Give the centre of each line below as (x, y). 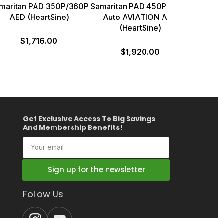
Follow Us (43, 194)
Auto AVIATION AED (140, 17)
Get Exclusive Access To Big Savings (89, 118)
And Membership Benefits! (73, 127)
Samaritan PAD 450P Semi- (140, 6)
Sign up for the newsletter (96, 169)
